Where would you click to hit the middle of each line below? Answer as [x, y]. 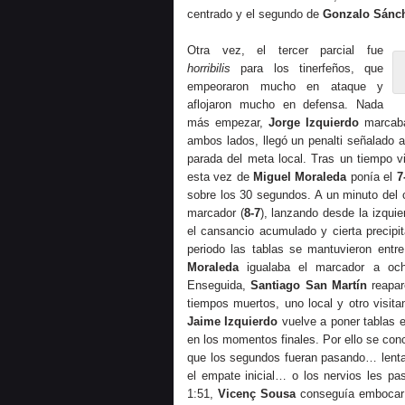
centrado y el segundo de [255, 14]
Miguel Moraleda [300, 177]
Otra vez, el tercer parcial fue [285, 50]
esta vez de [221, 177]
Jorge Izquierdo [313, 122]
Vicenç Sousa [257, 394]
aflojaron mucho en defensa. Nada [285, 104]
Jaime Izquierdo [233, 321]
